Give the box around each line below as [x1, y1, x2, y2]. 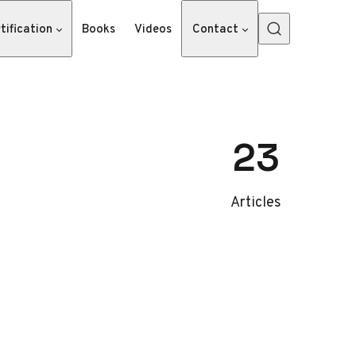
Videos [134, 20, 172, 37]
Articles [230, 191, 281, 212]
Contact [192, 20, 238, 37]
